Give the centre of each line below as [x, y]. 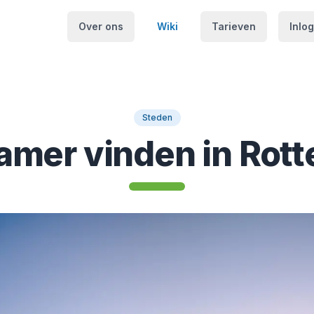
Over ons [101, 26]
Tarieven [234, 26]
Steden [157, 117]
